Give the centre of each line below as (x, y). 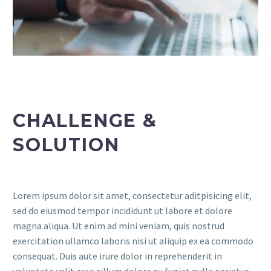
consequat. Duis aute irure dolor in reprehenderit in (117, 256)
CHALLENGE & (85, 121)
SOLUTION (66, 145)
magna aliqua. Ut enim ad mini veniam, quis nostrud (119, 226)
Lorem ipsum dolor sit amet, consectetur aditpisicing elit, (132, 196)
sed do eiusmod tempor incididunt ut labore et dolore (122, 211)
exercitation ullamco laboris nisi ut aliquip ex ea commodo (133, 241)
